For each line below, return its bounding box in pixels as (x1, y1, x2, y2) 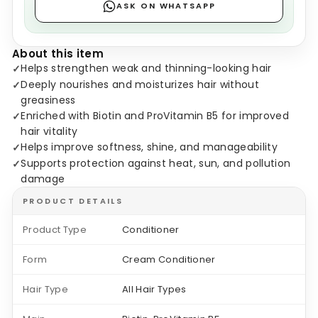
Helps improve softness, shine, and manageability (21, 139, 278, 154)
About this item (12, 45, 104, 61)
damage (21, 171, 65, 186)
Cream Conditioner (122, 252, 216, 266)
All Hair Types (122, 282, 187, 296)
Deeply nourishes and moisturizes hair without (21, 77, 259, 92)
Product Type (23, 222, 87, 236)
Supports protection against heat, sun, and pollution (21, 155, 291, 170)
